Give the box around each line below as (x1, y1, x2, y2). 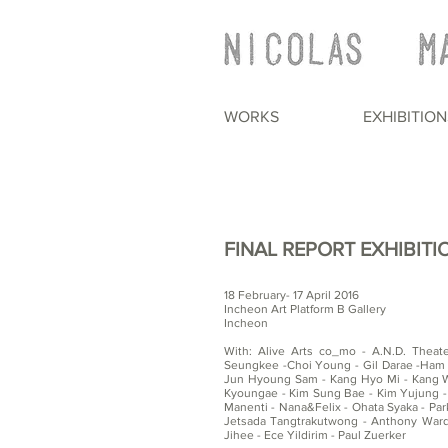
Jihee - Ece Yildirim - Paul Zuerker (224, 428, 406, 442)
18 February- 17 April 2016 (224, 288, 359, 302)
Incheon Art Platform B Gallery (224, 302, 386, 316)
